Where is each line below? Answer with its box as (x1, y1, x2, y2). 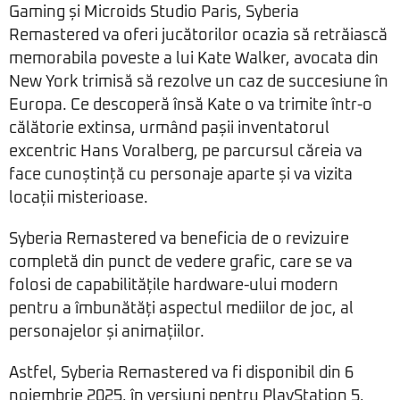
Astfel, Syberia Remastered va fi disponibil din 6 (9, 365, 354, 382)
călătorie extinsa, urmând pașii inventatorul (9, 121, 329, 137)
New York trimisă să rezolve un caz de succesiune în (9, 74, 388, 91)
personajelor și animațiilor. (9, 324, 204, 341)
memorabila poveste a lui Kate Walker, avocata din (9, 51, 379, 68)
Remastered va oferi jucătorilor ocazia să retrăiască (9, 28, 387, 45)
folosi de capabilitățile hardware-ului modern (9, 278, 338, 295)
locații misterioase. (9, 190, 148, 207)
